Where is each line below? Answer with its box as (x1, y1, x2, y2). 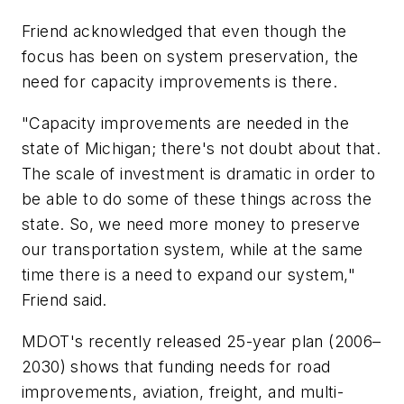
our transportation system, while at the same (22, 240, 363, 260)
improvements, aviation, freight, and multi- (22, 381, 344, 401)
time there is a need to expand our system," (22, 265, 356, 285)
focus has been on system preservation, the (22, 47, 359, 67)
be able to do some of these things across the (22, 189, 372, 209)
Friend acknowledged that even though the (22, 22, 346, 41)
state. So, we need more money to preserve (22, 215, 361, 234)
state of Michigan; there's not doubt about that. (22, 139, 381, 159)
